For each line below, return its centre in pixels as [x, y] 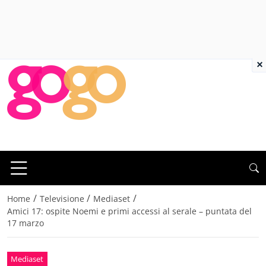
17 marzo [26, 223]
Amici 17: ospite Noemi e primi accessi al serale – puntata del [129, 211]
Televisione [62, 199]
